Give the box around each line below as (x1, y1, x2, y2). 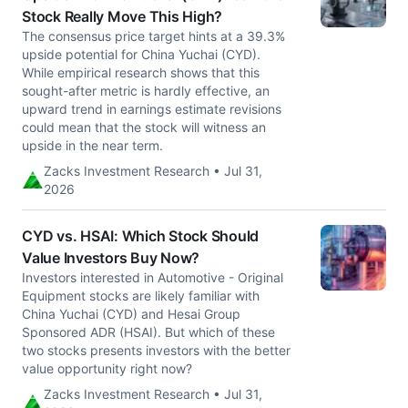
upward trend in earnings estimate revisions (22, 101, 281, 117)
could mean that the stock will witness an (22, 119, 266, 135)
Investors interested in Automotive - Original (22, 270, 283, 285)
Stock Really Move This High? (22, 7, 222, 25)
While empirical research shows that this (22, 65, 260, 80)
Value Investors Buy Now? (22, 249, 199, 267)
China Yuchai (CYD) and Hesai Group (22, 306, 240, 321)
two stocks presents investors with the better (22, 342, 291, 358)
